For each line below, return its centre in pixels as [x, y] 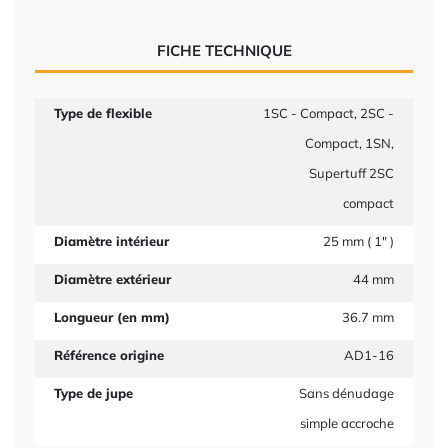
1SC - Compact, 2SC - [329, 113]
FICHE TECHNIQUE [224, 50]
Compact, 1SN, [350, 143]
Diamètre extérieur [112, 279]
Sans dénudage [347, 393]
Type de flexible [102, 113]
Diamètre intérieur [111, 241]
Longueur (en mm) [111, 317]
